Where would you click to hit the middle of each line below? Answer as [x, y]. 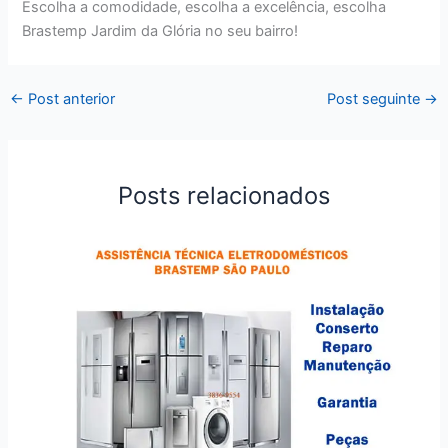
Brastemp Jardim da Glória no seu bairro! [160, 31]
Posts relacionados [224, 195]
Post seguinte [376, 98]
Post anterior [69, 98]
